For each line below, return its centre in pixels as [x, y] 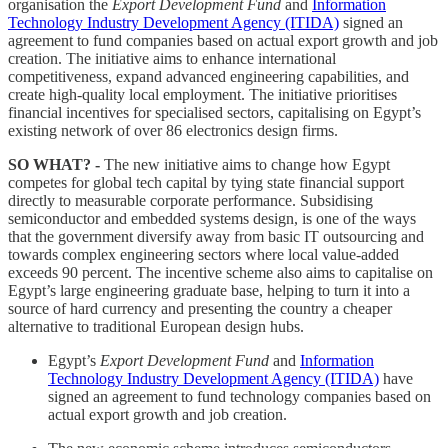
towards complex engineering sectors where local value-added [203, 254]
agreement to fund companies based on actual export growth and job [223, 40]
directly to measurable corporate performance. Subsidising [190, 200]
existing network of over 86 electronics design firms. [173, 130]
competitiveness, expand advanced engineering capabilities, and [208, 76]
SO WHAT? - [54, 164]
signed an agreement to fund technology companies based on [239, 396]
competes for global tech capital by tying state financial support [206, 182]
